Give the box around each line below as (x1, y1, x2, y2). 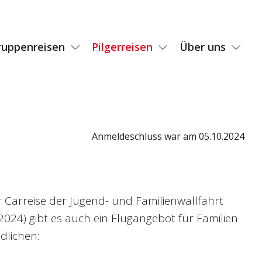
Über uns (180, 40, 226, 54)
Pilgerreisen (92, 40, 153, 54)
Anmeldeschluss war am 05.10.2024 (91, 129, 244, 143)
